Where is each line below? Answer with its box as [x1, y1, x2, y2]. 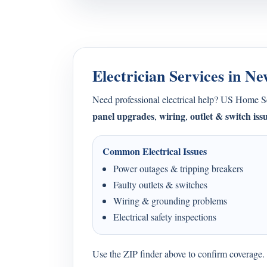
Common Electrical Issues [103, 144, 207, 158]
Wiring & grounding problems [113, 194, 227, 207]
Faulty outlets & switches [113, 178, 207, 191]
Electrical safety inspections [113, 210, 216, 223]
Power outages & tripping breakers [113, 162, 243, 175]
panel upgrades [92, 109, 154, 123]
